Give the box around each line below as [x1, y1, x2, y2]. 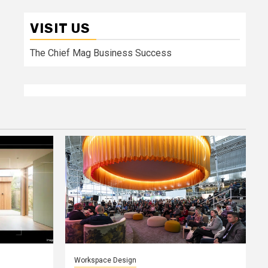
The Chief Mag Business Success [30, 47, 172, 59]
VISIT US [30, 20, 90, 36]
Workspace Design [74, 255, 136, 264]
